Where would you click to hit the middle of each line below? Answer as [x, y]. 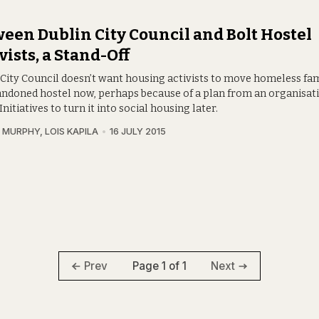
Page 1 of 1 [159, 266]
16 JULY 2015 [137, 131]
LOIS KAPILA [72, 131]
